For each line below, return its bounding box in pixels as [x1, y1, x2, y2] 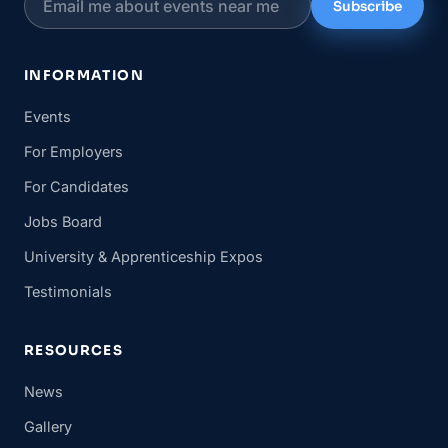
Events [24, 108, 71, 126]
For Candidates [24, 178, 129, 196]
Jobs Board [24, 213, 102, 231]
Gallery [24, 418, 72, 436]
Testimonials [24, 283, 112, 301]
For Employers [24, 143, 123, 161]
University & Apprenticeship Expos [24, 248, 263, 266]
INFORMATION [24, 67, 144, 85]
